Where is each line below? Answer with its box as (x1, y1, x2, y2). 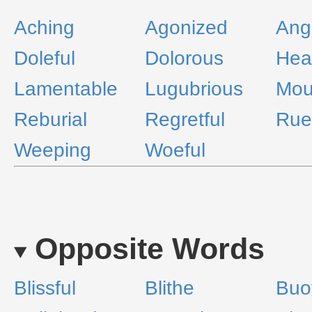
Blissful (14, 277, 76, 299)
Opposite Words (34, 232, 265, 265)
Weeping (14, 139, 91, 161)
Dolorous (145, 47, 224, 69)
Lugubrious (145, 78, 243, 100)
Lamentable (14, 78, 118, 100)
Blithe (145, 277, 194, 299)
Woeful (145, 139, 205, 161)
